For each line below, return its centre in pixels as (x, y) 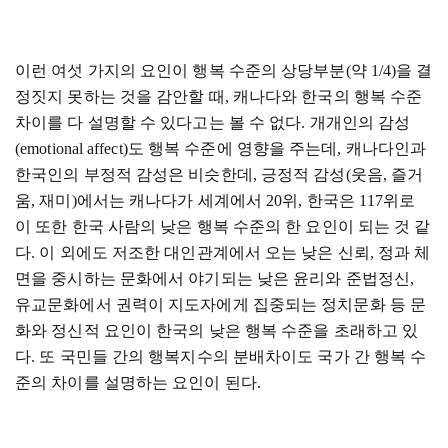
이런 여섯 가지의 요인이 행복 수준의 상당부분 (180, 70)
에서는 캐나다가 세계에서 (171, 200)
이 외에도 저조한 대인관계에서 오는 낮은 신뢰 (204, 252)
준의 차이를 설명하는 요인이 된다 (136, 382)
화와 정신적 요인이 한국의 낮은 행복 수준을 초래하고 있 (217, 330)
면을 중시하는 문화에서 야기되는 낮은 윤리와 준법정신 (212, 278)
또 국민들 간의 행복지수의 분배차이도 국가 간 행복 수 (233, 356)
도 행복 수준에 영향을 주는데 (232, 148)
